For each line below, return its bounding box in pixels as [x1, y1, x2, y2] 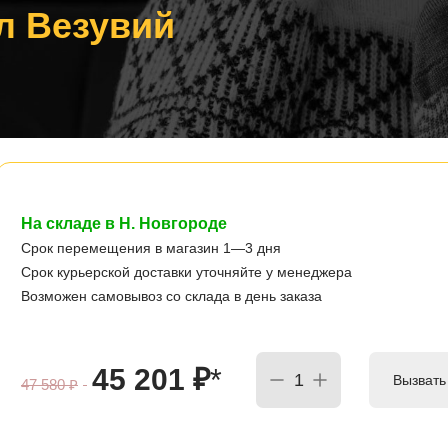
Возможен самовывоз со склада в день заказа [21, 288, 322, 305]
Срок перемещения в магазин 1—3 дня [21, 240, 281, 257]
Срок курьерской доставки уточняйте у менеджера [21, 264, 352, 281]
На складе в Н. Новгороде [21, 215, 227, 233]
